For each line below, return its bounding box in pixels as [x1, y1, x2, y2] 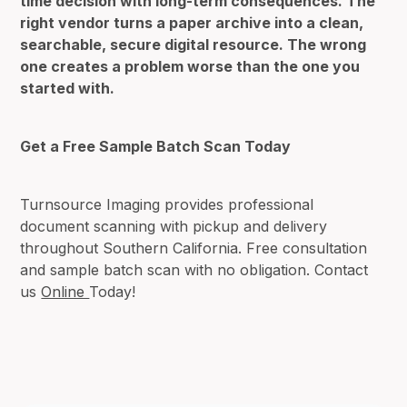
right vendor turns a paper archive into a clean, [20, 13, 364, 32]
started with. [20, 78, 115, 97]
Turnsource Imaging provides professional [20, 194, 314, 213]
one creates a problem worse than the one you [20, 56, 361, 75]
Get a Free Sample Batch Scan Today [20, 136, 292, 155]
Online [41, 282, 90, 301]
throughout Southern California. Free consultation [20, 238, 368, 257]
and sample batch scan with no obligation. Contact [20, 260, 369, 279]
